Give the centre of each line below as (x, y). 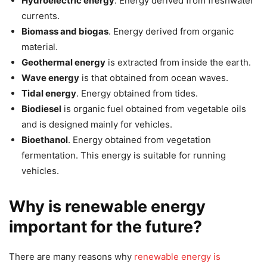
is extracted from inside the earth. (178, 63)
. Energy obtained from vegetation (139, 140)
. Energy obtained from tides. (137, 94)
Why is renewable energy (107, 207)
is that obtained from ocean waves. (154, 78)
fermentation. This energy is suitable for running (124, 156)
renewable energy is (177, 257)
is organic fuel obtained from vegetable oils (154, 109)
